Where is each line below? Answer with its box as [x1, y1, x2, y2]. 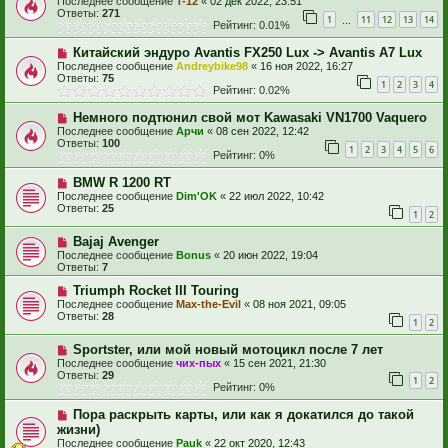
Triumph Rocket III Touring [72, 283, 239, 299]
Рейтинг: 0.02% [207, 84, 290, 97]
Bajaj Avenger [72, 234, 159, 250]
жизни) [57, 421, 100, 437]
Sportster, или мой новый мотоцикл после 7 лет [72, 341, 383, 357]
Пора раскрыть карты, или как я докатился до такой [72, 406, 414, 422]
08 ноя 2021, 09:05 [253, 298, 346, 311]
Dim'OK [176, 190, 217, 203]
